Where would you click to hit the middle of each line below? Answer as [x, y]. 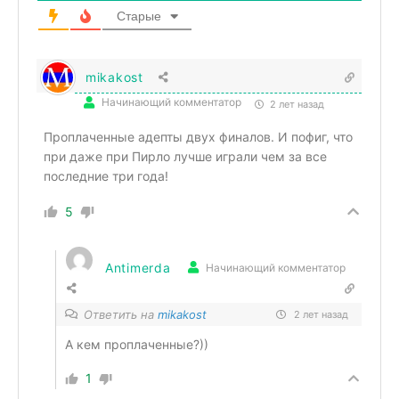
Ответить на [121, 314]
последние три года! [106, 176]
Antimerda [138, 267]
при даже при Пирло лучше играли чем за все [185, 156]
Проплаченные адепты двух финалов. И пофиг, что [198, 137]
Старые [138, 16]
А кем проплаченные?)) [137, 344]
